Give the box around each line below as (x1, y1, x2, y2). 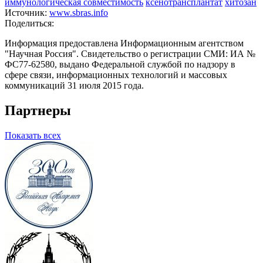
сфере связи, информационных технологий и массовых (5, 70, 227, 80)
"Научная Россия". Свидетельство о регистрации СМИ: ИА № (5, 49, 255, 59)
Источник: (5, 8, 49, 18)
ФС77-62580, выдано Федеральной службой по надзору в (5, 59, 235, 70)
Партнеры (5, 103, 71, 119)
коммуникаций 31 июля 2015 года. (5, 80, 144, 91)
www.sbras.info (49, 8, 108, 18)
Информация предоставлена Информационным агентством (5, 38, 244, 49)
